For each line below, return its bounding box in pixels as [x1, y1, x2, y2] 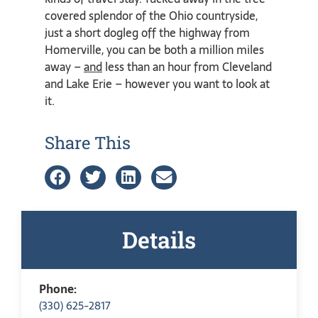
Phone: [39, 279, 77, 298]
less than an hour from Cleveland [102, 57, 272, 77]
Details [122, 224, 196, 255]
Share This [45, 131, 131, 154]
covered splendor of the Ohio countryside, [45, 6, 258, 26]
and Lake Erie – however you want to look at [45, 75, 270, 94]
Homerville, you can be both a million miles [45, 40, 264, 60]
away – [45, 57, 84, 77]
